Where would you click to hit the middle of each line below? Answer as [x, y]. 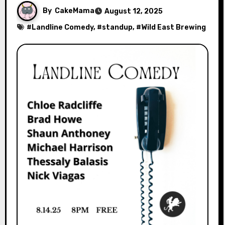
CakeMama [74, 11]
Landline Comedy [62, 27]
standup [117, 27]
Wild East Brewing [173, 27]
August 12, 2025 [133, 11]
